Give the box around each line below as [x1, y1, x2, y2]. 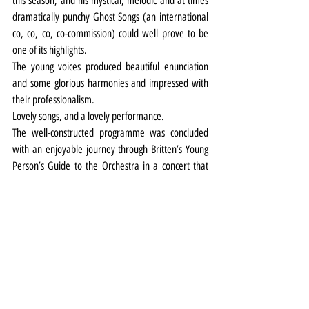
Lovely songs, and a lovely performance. [12, 110, 164, 123]
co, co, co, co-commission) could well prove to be [12, 27, 208, 41]
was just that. [12, 176, 63, 190]
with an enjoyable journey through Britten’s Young [12, 143, 208, 157]
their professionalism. [12, 93, 94, 107]
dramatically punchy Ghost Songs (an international [12, 10, 208, 24]
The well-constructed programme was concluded [12, 126, 208, 140]
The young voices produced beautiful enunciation [12, 60, 208, 74]
